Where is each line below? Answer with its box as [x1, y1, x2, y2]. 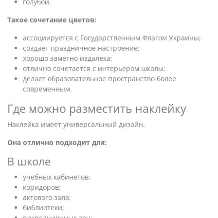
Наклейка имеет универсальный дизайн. [7, 120, 145, 129]
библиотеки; [23, 203, 64, 212]
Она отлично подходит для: [7, 138, 107, 147]
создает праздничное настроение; [23, 43, 140, 53]
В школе [7, 154, 51, 168]
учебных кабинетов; [23, 172, 91, 182]
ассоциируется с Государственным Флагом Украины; [23, 33, 201, 42]
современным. [23, 84, 72, 93]
